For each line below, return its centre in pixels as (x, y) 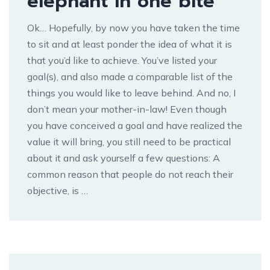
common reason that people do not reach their (130, 174)
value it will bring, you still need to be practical (129, 141)
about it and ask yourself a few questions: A (124, 158)
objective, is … (58, 190)
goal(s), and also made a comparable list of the (130, 76)
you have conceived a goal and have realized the (135, 125)
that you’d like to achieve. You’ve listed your (122, 60)
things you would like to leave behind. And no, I (131, 93)
